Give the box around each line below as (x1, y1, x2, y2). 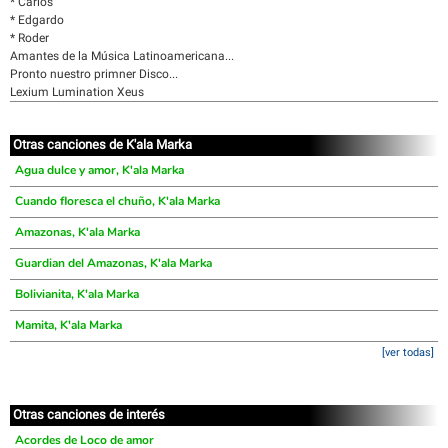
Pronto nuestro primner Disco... (10, 67, 178, 81)
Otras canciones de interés (13, 407, 165, 422)
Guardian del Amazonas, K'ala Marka (15, 255, 212, 271)
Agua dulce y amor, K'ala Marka (15, 162, 184, 178)
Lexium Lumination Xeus (10, 85, 144, 99)
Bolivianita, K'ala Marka (15, 286, 139, 302)
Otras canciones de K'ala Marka (13, 137, 192, 152)
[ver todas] (382, 346, 434, 359)
